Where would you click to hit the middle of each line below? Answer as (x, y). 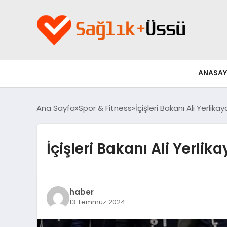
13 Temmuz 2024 (97, 202)
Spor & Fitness (105, 108)
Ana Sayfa (56, 108)
